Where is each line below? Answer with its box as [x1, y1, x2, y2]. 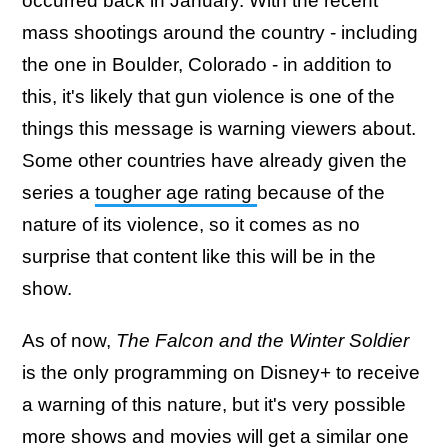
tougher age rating [95, 181, 257, 203]
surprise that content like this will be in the [22, 245, 376, 267]
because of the [257, 181, 385, 203]
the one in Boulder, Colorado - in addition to [22, 53, 392, 75]
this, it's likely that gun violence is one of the [22, 85, 395, 107]
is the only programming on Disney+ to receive [22, 361, 420, 383]
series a [22, 181, 95, 203]
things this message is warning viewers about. [22, 117, 416, 139]
